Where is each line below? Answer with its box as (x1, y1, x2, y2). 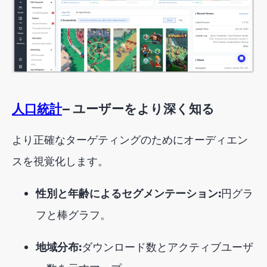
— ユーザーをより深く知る (62, 101, 215, 117)
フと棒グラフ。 (36, 207, 111, 222)
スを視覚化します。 (12, 154, 108, 168)
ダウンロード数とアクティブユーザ (82, 240, 253, 254)
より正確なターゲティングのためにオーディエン (12, 132, 248, 147)
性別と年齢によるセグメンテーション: (36, 186, 221, 200)
